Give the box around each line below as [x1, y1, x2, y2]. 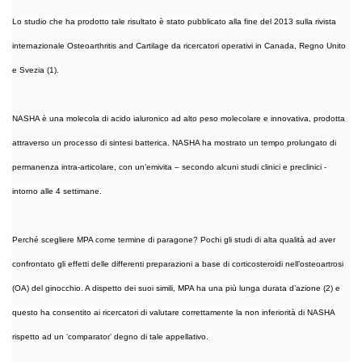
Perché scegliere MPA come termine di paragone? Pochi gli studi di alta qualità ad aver [12, 234, 335, 244]
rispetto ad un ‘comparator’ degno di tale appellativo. [12, 331, 208, 341]
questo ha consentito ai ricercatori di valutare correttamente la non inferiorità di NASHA [12, 307, 335, 317]
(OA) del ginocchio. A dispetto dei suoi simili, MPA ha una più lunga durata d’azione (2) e [12, 283, 340, 293]
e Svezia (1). [12, 65, 59, 74]
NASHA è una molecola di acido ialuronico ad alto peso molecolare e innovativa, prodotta [12, 113, 345, 123]
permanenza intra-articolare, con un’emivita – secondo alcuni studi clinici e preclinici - [12, 162, 326, 171]
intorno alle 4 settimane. [12, 186, 102, 196]
